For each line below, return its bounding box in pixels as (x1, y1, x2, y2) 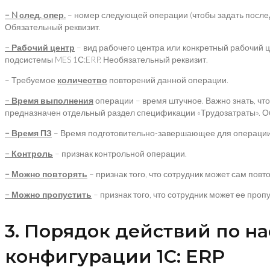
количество (57, 75, 107, 85)
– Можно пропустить (5, 189, 92, 199)
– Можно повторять (5, 169, 87, 179)
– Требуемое (5, 75, 57, 85)
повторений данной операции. (107, 75, 228, 85)
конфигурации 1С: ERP (5, 245, 225, 268)
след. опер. (17, 10, 66, 20)
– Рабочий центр (5, 42, 75, 52)
